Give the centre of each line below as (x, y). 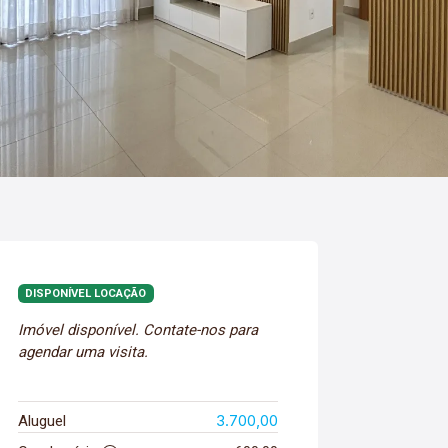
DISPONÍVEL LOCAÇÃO (86, 293)
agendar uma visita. (83, 351)
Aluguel (42, 420)
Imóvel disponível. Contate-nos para (138, 329)
